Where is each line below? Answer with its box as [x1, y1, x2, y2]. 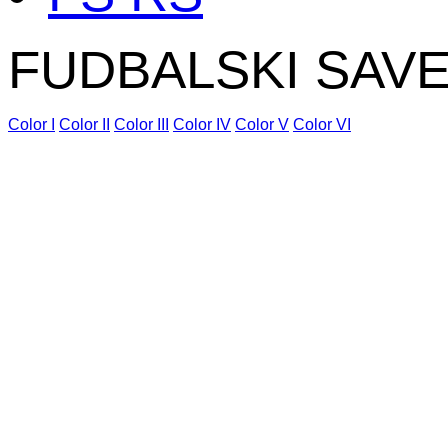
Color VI [293, 115, 351, 133]
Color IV [173, 115, 231, 133]
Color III [114, 115, 169, 133]
